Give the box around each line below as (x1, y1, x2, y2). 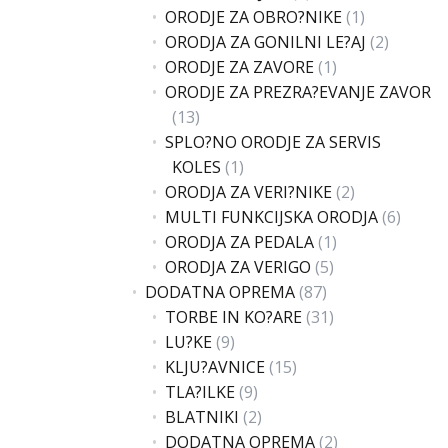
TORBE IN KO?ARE (165, 306, 302, 328)
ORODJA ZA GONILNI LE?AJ (165, 31, 366, 53)
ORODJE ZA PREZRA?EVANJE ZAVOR (165, 81, 431, 103)
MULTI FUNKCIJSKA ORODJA (165, 206, 378, 228)
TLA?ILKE (165, 381, 235, 403)
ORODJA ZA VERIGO (165, 256, 311, 278)
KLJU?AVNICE (165, 356, 265, 378)
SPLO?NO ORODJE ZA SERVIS (165, 131, 381, 153)
